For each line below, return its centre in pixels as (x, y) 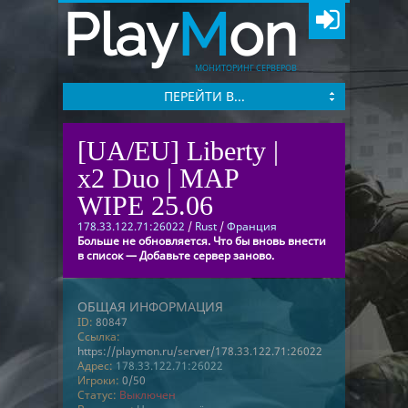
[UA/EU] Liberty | (178, 151)
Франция (252, 226)
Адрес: (95, 366)
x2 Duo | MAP (158, 178)
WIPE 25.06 (145, 205)
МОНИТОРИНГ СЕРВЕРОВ (246, 68)
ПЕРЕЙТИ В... (204, 96)
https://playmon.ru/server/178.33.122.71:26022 (200, 351)
